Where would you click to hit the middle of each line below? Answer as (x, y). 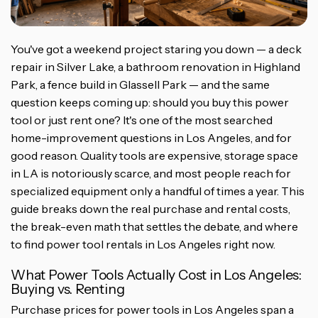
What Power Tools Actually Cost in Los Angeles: (157, 275)
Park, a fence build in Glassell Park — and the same (140, 85)
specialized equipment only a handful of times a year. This (158, 191)
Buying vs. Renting (68, 289)
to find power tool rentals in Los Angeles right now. (143, 245)
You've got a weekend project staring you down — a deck (156, 49)
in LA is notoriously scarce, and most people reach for (151, 174)
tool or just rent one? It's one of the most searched (142, 120)
